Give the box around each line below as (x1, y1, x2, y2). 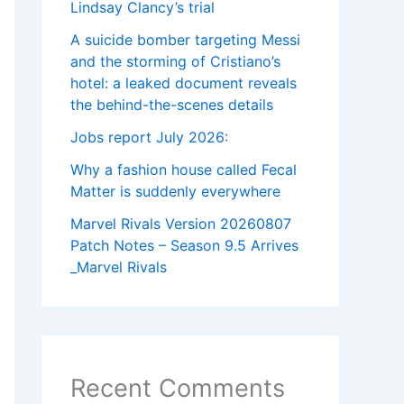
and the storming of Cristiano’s (70, 52, 280, 71)
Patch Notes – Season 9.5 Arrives (70, 236, 298, 255)
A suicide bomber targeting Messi (70, 31, 300, 50)
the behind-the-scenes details (70, 96, 273, 115)
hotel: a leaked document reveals (70, 74, 297, 93)
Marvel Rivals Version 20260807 (70, 215, 291, 234)
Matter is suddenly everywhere (70, 182, 280, 201)
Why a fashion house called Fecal (70, 161, 297, 179)
